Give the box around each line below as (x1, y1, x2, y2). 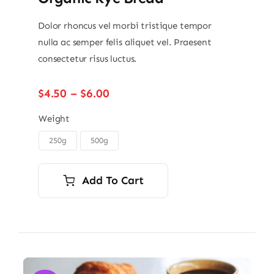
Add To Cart (82, 173, 144, 187)
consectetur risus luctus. (37, 53, 137, 64)
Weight (38, 113, 70, 124)
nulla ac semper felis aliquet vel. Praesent (37, 36, 212, 48)
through (108, 125, 154, 140)
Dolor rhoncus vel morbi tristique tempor (37, 20, 212, 31)
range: (108, 98, 144, 113)
